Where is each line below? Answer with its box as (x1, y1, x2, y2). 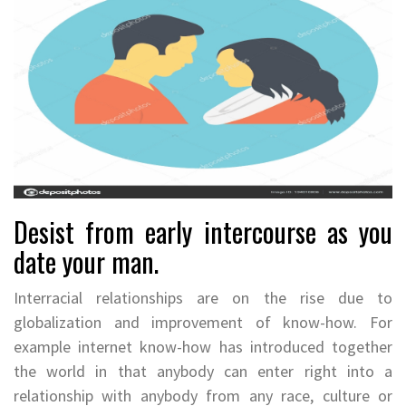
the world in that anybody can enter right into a (14, 360, 392, 382)
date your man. (14, 240, 159, 282)
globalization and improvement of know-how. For (14, 311, 392, 333)
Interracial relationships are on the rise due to (14, 286, 392, 308)
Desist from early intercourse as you (14, 210, 392, 252)
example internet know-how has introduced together (14, 335, 392, 357)
